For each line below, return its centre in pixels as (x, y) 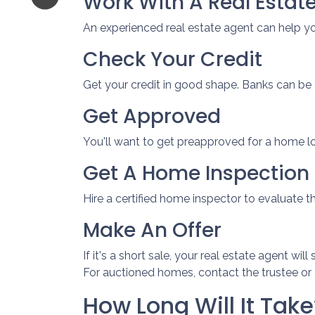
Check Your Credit (173, 59)
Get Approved (152, 116)
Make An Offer (152, 230)
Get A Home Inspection (196, 173)
